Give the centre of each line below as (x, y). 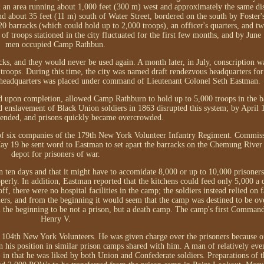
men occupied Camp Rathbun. (56, 45)
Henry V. (55, 219)
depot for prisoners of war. (55, 154)
